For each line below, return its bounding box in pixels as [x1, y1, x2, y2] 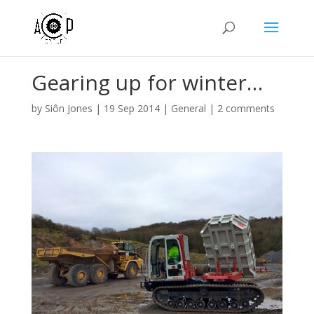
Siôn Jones [44, 102, 93, 115]
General [170, 102, 206, 115]
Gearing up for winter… [31, 68, 263, 97]
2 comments [217, 102, 275, 115]
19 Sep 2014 [103, 102, 160, 115]
